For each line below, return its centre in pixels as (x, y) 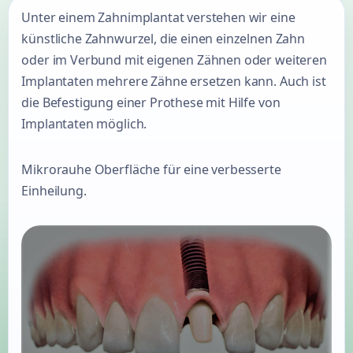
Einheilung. (54, 190)
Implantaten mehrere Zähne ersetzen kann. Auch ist (174, 82)
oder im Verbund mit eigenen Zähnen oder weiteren (174, 60)
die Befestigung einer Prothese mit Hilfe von (151, 103)
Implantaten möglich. (84, 124)
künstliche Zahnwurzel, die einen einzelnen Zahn (163, 39)
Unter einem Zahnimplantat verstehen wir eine (158, 18)
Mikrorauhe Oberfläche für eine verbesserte (151, 169)
